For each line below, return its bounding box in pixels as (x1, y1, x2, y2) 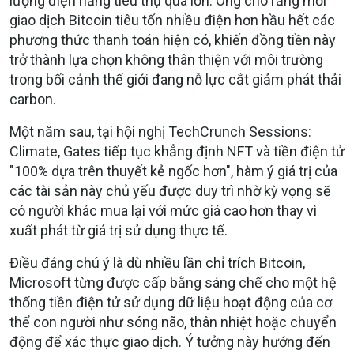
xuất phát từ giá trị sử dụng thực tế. (9, 222, 228, 239)
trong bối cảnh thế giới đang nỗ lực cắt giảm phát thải (9, 71, 341, 88)
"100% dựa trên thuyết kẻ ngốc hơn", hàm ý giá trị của (9, 163, 337, 180)
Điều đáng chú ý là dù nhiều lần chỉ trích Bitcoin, (9, 254, 305, 272)
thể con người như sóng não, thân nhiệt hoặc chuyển (9, 314, 337, 331)
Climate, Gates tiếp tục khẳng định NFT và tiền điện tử (9, 143, 345, 160)
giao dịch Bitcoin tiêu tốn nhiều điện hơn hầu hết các (9, 12, 335, 29)
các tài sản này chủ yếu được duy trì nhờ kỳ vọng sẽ (9, 183, 331, 200)
